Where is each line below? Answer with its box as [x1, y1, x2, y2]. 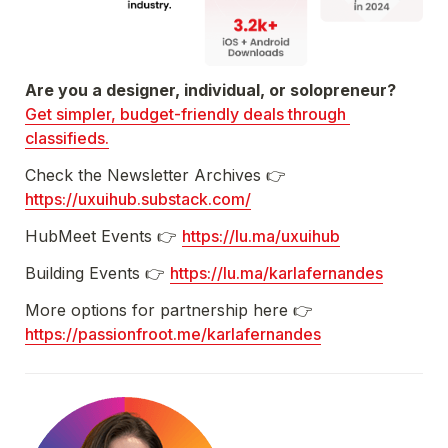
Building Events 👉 [25, 263, 170, 284]
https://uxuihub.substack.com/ [25, 189, 251, 210]
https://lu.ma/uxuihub [182, 226, 340, 247]
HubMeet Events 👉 [25, 226, 182, 247]
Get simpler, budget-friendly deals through [25, 104, 346, 125]
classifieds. [25, 128, 109, 149]
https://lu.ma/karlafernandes [170, 263, 383, 284]
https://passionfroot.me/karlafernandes [25, 324, 321, 345]
